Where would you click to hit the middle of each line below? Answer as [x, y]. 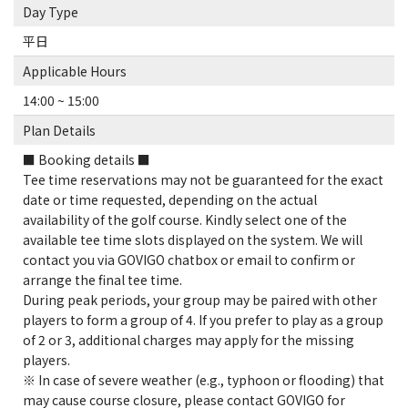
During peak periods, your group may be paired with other [200, 300]
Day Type [51, 12]
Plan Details [59, 130]
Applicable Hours [75, 71]
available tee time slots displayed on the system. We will [193, 240]
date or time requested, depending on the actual [170, 199]
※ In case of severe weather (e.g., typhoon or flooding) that [204, 380]
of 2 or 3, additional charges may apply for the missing [189, 340]
